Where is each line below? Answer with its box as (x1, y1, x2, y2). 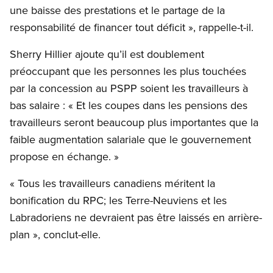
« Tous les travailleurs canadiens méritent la (10, 175, 215, 191)
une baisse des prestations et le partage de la (10, 2, 225, 18)
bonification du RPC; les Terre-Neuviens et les (10, 193, 227, 208)
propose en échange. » (10, 149, 119, 165)
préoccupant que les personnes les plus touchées (10, 63, 246, 79)
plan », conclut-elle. (10, 227, 101, 243)
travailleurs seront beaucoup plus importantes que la (10, 115, 258, 130)
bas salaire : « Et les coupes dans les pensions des (10, 97, 247, 113)
